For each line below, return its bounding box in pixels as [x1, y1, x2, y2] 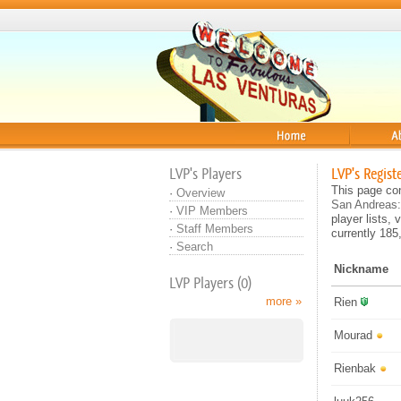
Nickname [334, 262, 388, 276]
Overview [176, 186, 225, 200]
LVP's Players [169, 164, 242, 183]
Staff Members [176, 222, 253, 235]
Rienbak [334, 362, 376, 375]
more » [266, 294, 302, 308]
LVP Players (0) [169, 273, 252, 293]
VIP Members [176, 204, 248, 218]
